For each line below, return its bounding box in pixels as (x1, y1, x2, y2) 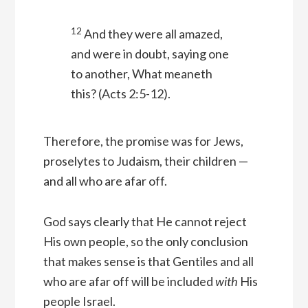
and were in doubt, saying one (70, 46, 229, 62)
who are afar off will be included (43, 274, 215, 289)
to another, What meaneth (70, 66, 212, 82)
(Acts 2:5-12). (96, 86, 170, 102)
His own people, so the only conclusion (43, 234, 248, 250)
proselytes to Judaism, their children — (43, 153, 248, 169)
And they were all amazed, (83, 26, 223, 42)
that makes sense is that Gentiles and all (43, 254, 254, 269)
